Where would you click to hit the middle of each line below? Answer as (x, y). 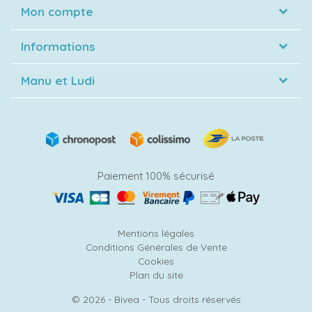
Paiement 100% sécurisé (156, 176)
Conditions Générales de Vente (156, 247)
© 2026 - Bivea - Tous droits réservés (156, 299)
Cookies (156, 261)
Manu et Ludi (58, 80)
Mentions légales (156, 233)
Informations (58, 46)
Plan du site (156, 275)
